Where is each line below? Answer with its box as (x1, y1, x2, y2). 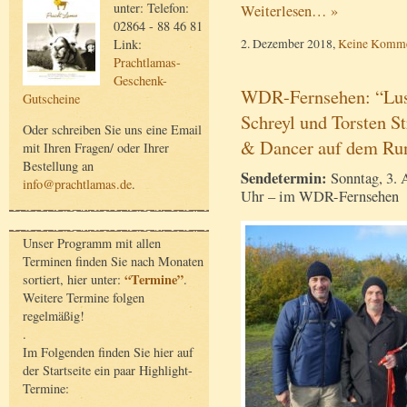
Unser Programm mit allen (23, 233, 161, 252)
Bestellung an (23, 157, 94, 175)
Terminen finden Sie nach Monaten (23, 252, 203, 270)
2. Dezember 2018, (241, 35, 338, 53)
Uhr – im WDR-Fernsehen (241, 186, 399, 207)
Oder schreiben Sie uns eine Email (23, 121, 202, 139)
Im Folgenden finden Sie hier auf (23, 342, 194, 361)
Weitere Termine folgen (23, 288, 144, 306)
